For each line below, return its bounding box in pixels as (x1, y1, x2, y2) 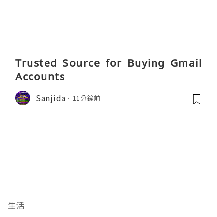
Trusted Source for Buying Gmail (15, 56, 201, 70)
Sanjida (36, 92, 66, 104)
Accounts (15, 70, 65, 84)
